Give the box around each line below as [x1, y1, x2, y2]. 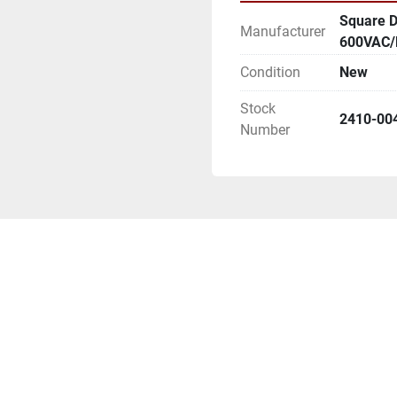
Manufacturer [240, 23, 325, 40]
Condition [240, 64, 300, 81]
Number [240, 121, 290, 138]
